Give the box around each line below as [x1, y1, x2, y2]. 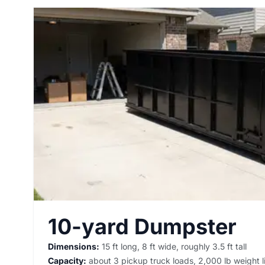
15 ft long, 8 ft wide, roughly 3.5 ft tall [99, 241, 247, 251]
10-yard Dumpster [48, 213, 237, 240]
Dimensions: [48, 241, 99, 251]
